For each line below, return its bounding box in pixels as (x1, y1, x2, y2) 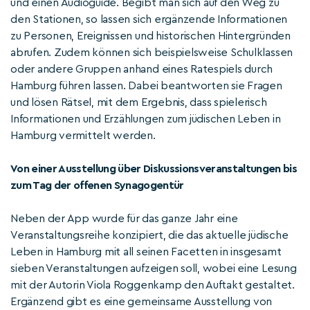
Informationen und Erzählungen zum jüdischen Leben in (10, 113, 281, 125)
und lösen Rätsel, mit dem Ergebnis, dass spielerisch (10, 97, 267, 108)
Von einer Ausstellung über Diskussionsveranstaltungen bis (10, 163, 298, 174)
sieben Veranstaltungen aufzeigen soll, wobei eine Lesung (10, 263, 297, 274)
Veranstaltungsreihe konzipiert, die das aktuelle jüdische (10, 230, 289, 241)
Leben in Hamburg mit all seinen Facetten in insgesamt (10, 246, 282, 257)
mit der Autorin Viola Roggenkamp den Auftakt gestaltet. (10, 280, 295, 291)
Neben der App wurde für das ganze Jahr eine (10, 213, 238, 224)
